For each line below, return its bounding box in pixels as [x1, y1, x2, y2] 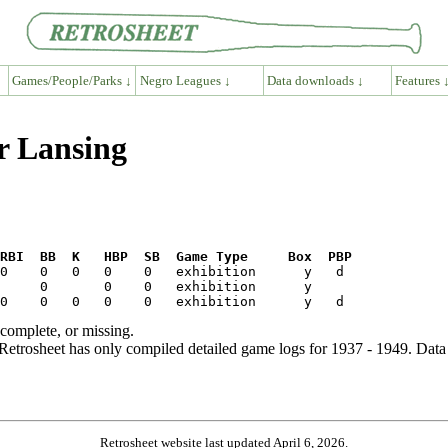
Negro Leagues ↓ [139, 72, 231, 88]
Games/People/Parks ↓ [11, 72, 132, 88]
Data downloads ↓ [267, 72, 365, 88]
